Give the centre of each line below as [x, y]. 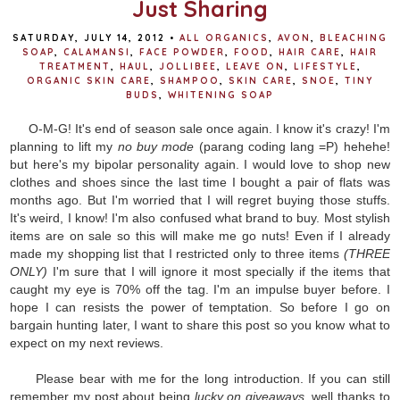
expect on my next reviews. [89, 342]
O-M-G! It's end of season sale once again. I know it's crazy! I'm [200, 128]
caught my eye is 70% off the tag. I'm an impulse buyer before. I [200, 289]
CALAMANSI [97, 52]
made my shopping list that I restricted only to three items [177, 253]
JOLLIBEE [187, 66]
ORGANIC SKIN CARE [89, 80]
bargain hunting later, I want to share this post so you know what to [200, 325]
